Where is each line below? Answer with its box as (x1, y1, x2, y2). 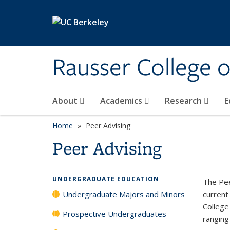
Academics (100, 95, 144, 106)
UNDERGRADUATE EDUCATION (52, 175, 159, 183)
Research (165, 95, 204, 106)
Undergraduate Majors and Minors (63, 189, 185, 199)
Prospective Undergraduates (63, 208, 166, 219)
